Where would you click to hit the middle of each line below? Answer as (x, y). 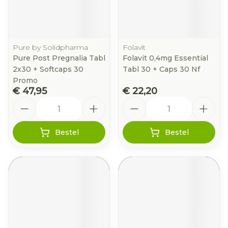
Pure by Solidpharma (50, 47)
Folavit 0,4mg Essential (165, 58)
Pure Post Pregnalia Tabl (59, 58)
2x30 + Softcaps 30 (48, 69)
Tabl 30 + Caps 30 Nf (161, 69)
